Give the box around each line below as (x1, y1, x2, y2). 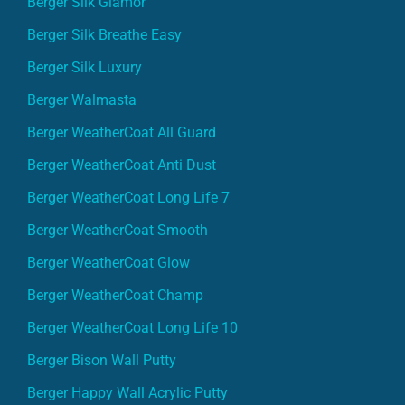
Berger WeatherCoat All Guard (27, 123, 216, 141)
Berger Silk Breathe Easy (27, 25, 182, 43)
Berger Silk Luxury (27, 58, 142, 76)
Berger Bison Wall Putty (27, 351, 176, 369)
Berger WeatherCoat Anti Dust (27, 155, 216, 174)
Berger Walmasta (27, 90, 137, 108)
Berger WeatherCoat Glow (27, 253, 190, 271)
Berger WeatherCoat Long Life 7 (27, 188, 230, 206)
